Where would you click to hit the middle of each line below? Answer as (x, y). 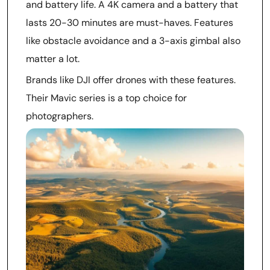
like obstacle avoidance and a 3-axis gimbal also (133, 41)
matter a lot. (53, 59)
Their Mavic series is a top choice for (106, 98)
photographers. (60, 116)
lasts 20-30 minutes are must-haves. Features (130, 23)
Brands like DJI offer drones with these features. (131, 80)
